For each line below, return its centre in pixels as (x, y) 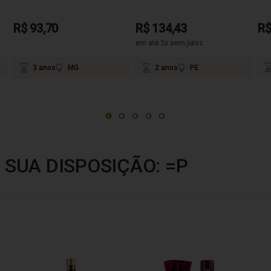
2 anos (166, 68)
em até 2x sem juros (170, 43)
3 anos (44, 68)
